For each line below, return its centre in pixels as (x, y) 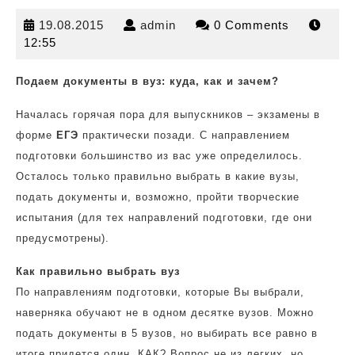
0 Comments (254, 25)
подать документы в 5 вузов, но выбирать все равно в (167, 333)
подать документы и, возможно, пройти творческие (158, 197)
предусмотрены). (63, 238)
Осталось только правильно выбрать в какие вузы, (158, 176)
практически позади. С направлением (184, 135)
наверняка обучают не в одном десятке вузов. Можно (165, 313)
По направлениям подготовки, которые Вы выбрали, (160, 292)
